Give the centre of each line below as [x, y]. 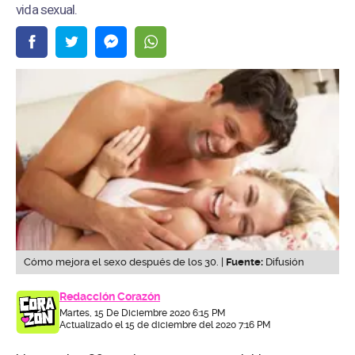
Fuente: [244, 262]
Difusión [284, 262]
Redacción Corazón [110, 297]
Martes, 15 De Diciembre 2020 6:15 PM [142, 313]
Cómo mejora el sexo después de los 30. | [125, 262]
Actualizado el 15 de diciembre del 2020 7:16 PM [165, 325]
